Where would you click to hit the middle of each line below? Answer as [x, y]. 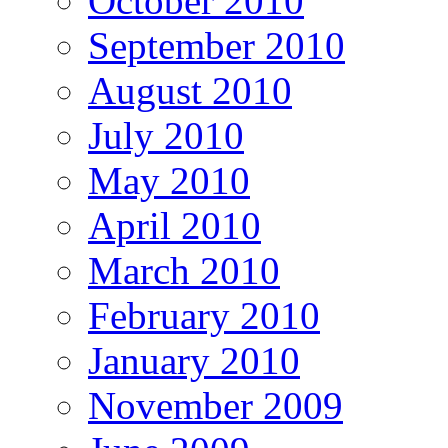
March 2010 [184, 270]
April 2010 [174, 225]
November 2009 [215, 405]
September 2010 [216, 45]
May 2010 [169, 180]
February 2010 [204, 315]
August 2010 [190, 90]
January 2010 [194, 360]
